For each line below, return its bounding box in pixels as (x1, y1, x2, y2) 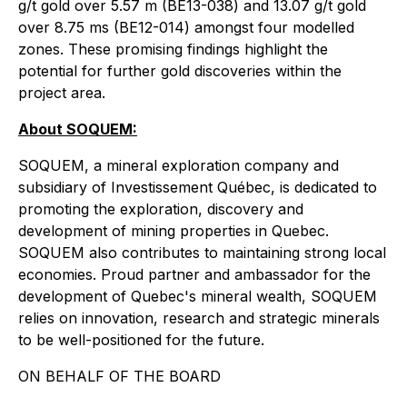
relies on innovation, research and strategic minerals (18, 309, 380, 328)
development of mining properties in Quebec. (18, 222, 329, 241)
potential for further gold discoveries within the (18, 62, 342, 81)
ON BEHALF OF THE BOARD (18, 367, 221, 386)
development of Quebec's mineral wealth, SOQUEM (18, 287, 377, 306)
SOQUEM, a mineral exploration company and (18, 156, 339, 175)
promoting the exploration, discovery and (18, 200, 303, 219)
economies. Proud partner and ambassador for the (18, 265, 371, 284)
